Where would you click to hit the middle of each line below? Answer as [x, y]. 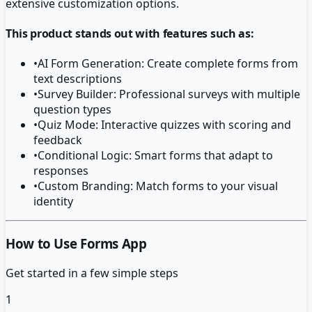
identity [53, 202]
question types [72, 110]
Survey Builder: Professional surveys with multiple [169, 94]
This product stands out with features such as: [130, 34]
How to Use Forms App [76, 244]
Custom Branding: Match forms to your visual [158, 186]
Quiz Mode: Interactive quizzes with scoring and [164, 125]
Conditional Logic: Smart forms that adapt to [155, 156]
